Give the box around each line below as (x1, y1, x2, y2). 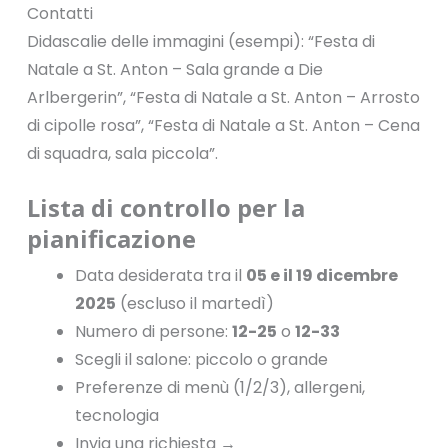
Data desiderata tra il (74, 263, 246, 287)
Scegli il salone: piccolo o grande (74, 347, 328, 371)
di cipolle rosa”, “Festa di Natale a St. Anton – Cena (26, 113, 420, 137)
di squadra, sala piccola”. (26, 141, 218, 165)
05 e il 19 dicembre (245, 263, 398, 287)
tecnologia (74, 403, 159, 427)
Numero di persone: (74, 319, 232, 343)
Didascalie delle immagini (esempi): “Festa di (26, 29, 375, 53)
